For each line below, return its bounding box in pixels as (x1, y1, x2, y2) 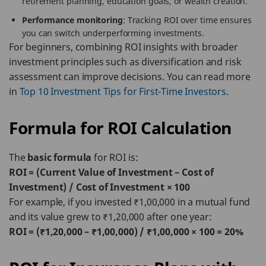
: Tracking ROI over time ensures (122, 14, 252, 26)
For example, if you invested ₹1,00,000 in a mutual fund (9, 195, 251, 208)
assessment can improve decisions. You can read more (9, 70, 251, 83)
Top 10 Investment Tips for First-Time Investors (19, 85, 227, 98)
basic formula (27, 151, 92, 164)
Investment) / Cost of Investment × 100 (9, 180, 190, 194)
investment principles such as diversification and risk (9, 55, 242, 68)
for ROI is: (91, 151, 138, 164)
